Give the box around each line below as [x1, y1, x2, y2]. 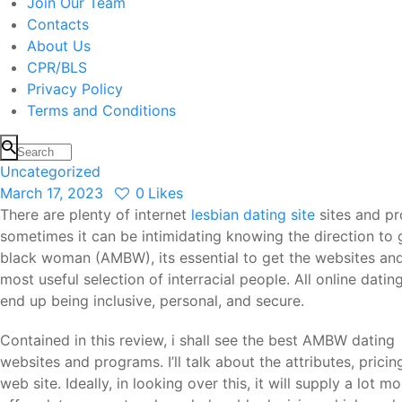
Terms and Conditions [27, 101, 176, 120]
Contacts [27, 15, 89, 34]
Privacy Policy [27, 80, 123, 99]
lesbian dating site [191, 205, 315, 224]
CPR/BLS [27, 58, 87, 77]
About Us [27, 37, 91, 56]
